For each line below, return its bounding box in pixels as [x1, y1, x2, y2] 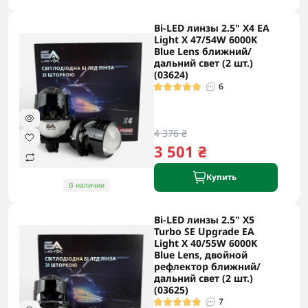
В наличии [69, 180, 104, 190]
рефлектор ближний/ [154, 260, 261, 273]
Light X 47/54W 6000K [154, 33, 257, 46]
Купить [206, 171, 236, 183]
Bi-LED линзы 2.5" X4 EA [154, 21, 269, 34]
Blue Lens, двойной [154, 248, 247, 261]
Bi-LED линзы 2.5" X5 [154, 213, 254, 226]
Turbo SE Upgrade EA [154, 225, 254, 238]
